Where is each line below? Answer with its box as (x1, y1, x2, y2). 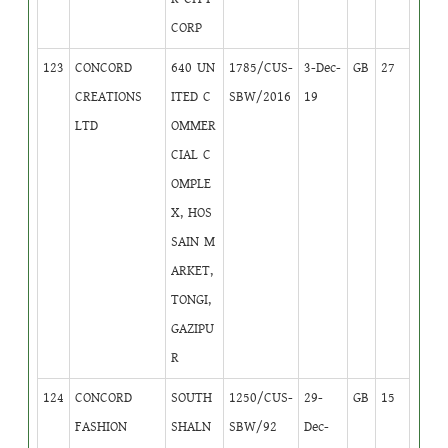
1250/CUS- (229, 387, 294, 408)
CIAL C (171, 144, 212, 165)
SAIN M (171, 231, 216, 252)
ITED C (171, 86, 212, 107)
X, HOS (171, 202, 213, 223)
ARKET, (171, 260, 214, 281)
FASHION (75, 416, 128, 437)
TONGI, (171, 289, 212, 310)
